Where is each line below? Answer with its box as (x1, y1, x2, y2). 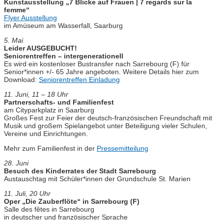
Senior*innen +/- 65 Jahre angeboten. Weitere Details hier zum (4, 68, 199, 76)
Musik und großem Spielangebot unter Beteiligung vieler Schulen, (4, 122, 207, 130)
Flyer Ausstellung (4, 14, 57, 22)
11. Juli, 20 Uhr (4, 190, 51, 198)
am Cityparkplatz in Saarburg (4, 106, 94, 114)
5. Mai (4, 36, 23, 45)
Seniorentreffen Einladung (39, 76, 120, 84)
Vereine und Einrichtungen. (4, 130, 88, 138)
